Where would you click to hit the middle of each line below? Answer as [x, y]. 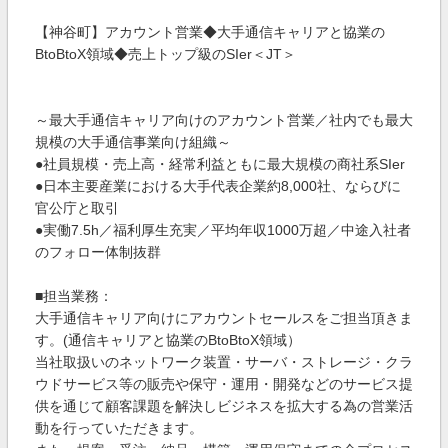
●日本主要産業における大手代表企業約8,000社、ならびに [218, 186]
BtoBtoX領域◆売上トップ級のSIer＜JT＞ [165, 54]
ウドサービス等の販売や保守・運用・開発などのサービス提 [224, 384]
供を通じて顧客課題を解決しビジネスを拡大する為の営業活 [224, 406]
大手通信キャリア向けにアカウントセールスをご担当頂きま [224, 318]
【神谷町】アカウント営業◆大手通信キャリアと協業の [210, 32]
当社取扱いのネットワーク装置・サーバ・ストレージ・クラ [224, 362]
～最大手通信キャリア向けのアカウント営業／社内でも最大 [224, 120]
